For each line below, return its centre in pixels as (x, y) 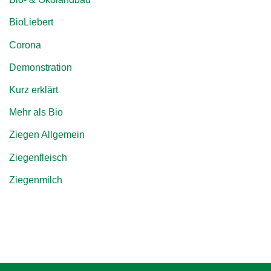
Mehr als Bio (36, 113)
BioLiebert (31, 22)
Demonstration (41, 67)
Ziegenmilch (36, 180)
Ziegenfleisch (38, 157)
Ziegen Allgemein (47, 135)
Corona (25, 45)
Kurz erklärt (34, 90)
